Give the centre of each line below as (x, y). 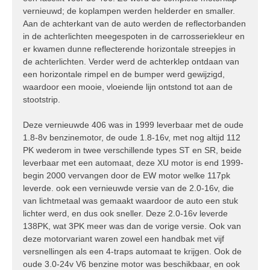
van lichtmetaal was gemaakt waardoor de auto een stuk (130, 201)
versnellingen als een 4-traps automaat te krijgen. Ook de (132, 252)
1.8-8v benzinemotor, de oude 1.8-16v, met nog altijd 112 (132, 138)
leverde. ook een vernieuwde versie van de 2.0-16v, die (128, 188)
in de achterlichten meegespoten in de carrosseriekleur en (134, 36)
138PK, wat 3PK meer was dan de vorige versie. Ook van (132, 226)
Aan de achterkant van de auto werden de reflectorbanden (134, 24)
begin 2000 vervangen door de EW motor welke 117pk (127, 176)
